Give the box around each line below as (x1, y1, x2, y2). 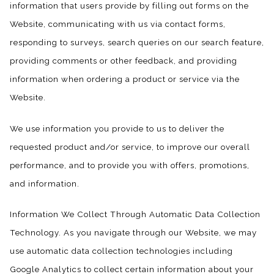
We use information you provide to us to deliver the (10, 123, 224, 133)
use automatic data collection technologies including (10, 246, 233, 256)
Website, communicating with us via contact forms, (10, 18, 226, 29)
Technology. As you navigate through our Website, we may (10, 228, 257, 238)
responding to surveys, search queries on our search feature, (10, 37, 264, 47)
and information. (10, 178, 80, 188)
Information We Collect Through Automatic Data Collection (10, 209, 261, 220)
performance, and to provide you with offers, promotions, (10, 160, 250, 170)
